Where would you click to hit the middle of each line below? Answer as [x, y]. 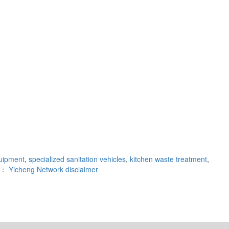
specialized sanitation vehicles [76, 159]
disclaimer [82, 169]
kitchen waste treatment [167, 159]
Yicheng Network [36, 169]
